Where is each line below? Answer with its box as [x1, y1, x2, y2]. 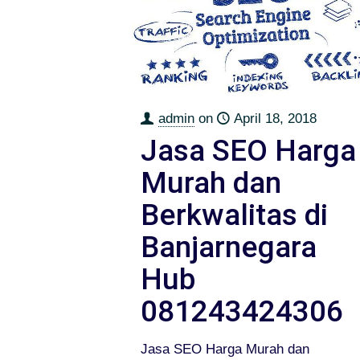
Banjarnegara [140, 229, 317, 264]
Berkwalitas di [140, 197, 328, 232]
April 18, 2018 [233, 110, 317, 126]
